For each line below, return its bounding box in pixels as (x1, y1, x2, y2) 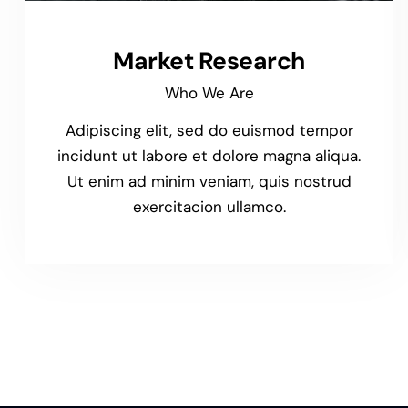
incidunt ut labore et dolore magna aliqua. (57, 145, 361, 166)
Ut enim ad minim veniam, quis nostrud (66, 170, 352, 191)
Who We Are (164, 83, 254, 104)
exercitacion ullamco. (132, 196, 286, 217)
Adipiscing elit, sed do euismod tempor (65, 119, 353, 140)
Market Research (113, 45, 305, 76)
